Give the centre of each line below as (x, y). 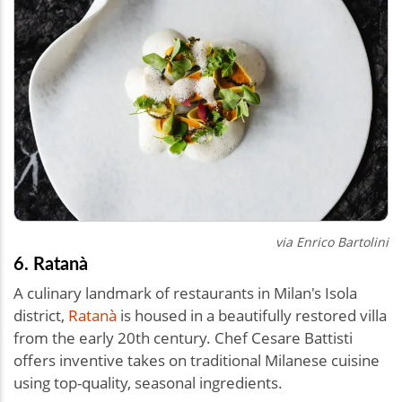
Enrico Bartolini (341, 241)
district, (41, 315)
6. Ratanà (51, 262)
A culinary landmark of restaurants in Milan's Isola (185, 293)
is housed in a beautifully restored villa (252, 315)
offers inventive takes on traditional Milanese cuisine (197, 360)
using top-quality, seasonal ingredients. (150, 382)
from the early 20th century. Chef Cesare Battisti (183, 337)
